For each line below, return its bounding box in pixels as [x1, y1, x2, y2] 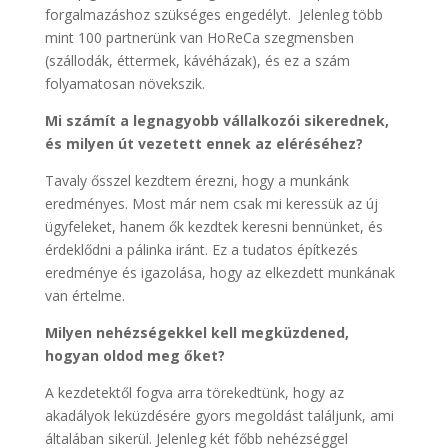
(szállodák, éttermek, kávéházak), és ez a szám [44, 51, 350, 70]
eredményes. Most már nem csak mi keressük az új [44, 194, 378, 213]
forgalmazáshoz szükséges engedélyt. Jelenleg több [44, 5, 383, 24]
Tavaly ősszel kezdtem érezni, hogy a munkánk [44, 171, 349, 190]
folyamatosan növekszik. [44, 74, 205, 93]
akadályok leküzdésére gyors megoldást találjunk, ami [44, 406, 394, 425]
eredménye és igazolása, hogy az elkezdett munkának [44, 263, 395, 282]
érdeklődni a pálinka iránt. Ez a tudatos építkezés [44, 240, 358, 259]
